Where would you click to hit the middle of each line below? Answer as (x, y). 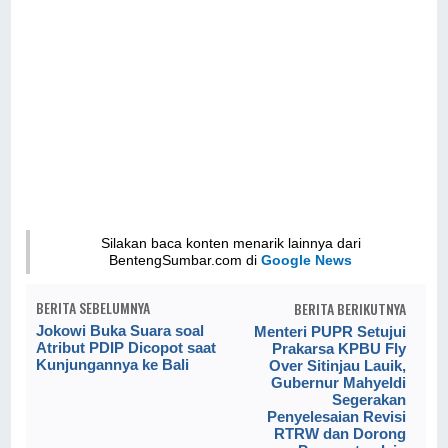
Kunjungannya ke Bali (113, 364)
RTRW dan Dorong (339, 433)
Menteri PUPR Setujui (329, 331)
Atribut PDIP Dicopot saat (126, 347)
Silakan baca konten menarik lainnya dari (230, 242)
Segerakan (368, 399)
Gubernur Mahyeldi (338, 382)
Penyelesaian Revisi (336, 416)
